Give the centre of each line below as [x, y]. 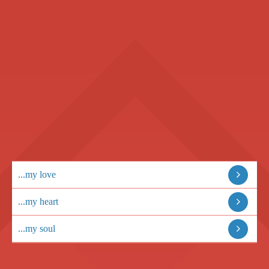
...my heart [38, 201]
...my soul [37, 228]
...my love [37, 174]
